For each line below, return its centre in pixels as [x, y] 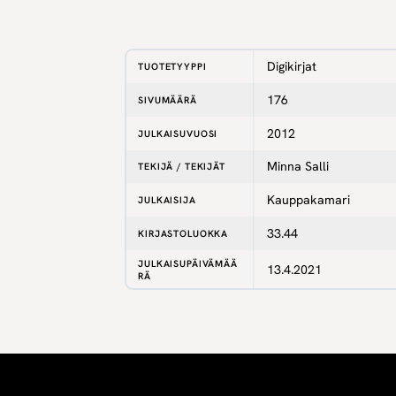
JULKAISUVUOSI [178, 133]
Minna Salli [297, 166]
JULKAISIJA [167, 199]
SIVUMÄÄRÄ [168, 99]
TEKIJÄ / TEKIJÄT [182, 166]
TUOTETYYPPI [172, 66]
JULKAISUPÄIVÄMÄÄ [188, 263]
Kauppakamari [308, 199]
